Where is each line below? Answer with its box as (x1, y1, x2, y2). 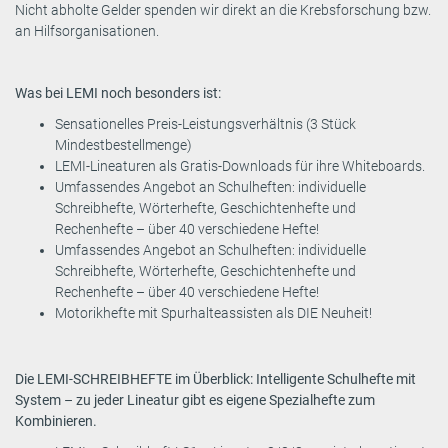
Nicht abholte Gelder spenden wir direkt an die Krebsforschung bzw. (15, 2, 431, 19)
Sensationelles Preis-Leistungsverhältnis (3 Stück (55, 116, 356, 133)
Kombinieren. (15, 413, 97, 430)
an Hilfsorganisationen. (15, 23, 159, 40)
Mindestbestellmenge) (55, 137, 192, 154)
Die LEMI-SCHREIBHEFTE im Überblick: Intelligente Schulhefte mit (15, 371, 416, 388)
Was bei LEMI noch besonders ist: (15, 85, 221, 102)
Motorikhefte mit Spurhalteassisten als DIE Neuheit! (55, 305, 372, 322)
